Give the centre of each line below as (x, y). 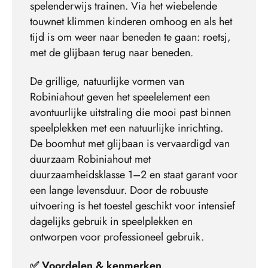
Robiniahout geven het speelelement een (120, 97)
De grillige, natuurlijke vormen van (107, 82)
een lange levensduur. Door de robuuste (119, 191)
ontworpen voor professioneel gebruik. (117, 237)
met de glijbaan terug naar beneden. (112, 53)
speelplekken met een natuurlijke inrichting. (127, 128)
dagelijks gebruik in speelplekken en (111, 222)
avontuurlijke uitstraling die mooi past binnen (130, 113)
